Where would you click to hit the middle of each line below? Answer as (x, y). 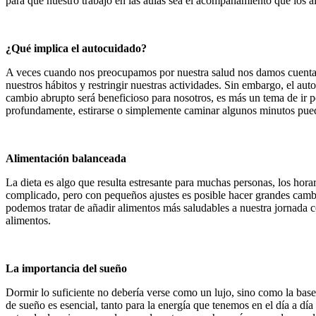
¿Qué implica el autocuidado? (76, 48)
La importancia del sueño (66, 268)
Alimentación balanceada (66, 158)
